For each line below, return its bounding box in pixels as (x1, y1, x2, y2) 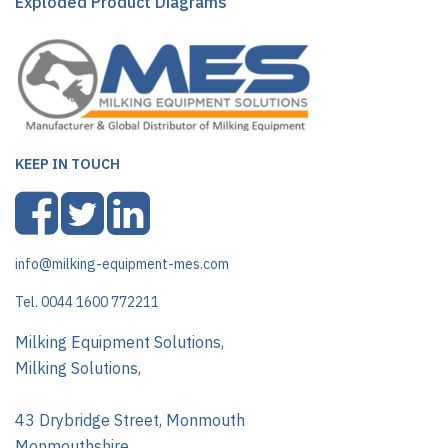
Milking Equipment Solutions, (15, 332, 224, 352)
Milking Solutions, (15, 358, 141, 378)
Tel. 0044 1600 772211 (15, 293, 159, 311)
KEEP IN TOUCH (15, 155, 120, 173)
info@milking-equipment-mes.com (15, 255, 229, 273)
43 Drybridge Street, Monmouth (15, 410, 245, 430)
